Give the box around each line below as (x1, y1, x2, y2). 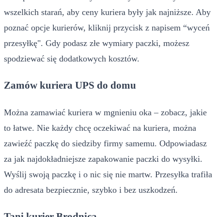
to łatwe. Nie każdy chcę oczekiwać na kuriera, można (4, 123, 196, 133)
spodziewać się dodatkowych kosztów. (4, 53, 139, 63)
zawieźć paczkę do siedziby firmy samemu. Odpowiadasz (4, 138, 207, 148)
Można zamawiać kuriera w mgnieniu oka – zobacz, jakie (4, 107, 207, 117)
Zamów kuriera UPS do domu (4, 79, 136, 91)
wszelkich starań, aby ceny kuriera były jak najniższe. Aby (4, 7, 211, 17)
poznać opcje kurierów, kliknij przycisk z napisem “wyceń (4, 22, 210, 32)
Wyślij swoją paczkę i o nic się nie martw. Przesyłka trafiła (4, 169, 212, 179)
